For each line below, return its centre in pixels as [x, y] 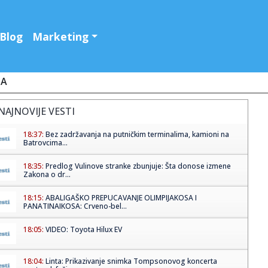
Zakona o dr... [47, 175]
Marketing [61, 36]
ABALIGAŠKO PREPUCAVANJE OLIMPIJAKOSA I [121, 198]
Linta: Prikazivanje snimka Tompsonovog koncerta [131, 261]
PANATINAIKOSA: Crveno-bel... [75, 206]
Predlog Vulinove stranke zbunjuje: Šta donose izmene [138, 166]
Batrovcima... [45, 143]
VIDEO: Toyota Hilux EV [83, 230]
